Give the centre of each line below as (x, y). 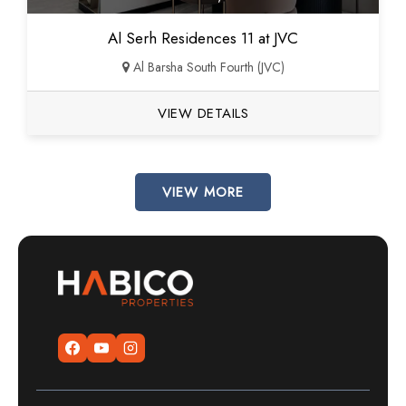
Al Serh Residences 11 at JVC (203, 39)
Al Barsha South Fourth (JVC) (207, 68)
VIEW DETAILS (203, 114)
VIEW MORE (203, 193)
